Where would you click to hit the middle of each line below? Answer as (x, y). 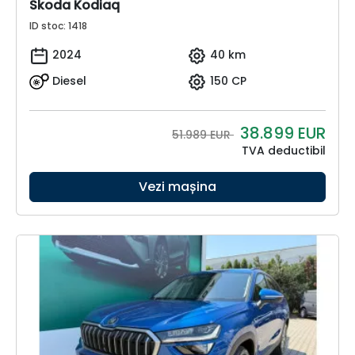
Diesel (69, 81)
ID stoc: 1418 (58, 26)
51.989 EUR (203, 135)
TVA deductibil (284, 151)
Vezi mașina (177, 187)
